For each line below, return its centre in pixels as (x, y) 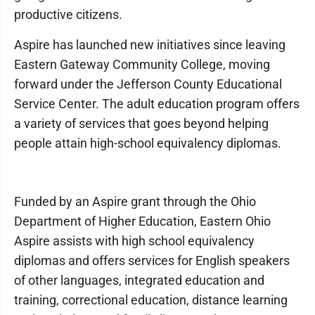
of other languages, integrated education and (139, 280)
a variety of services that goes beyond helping (141, 123)
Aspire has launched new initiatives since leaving (150, 45)
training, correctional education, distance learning (151, 300)
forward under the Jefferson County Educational (148, 84)
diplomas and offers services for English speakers (152, 261)
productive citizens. (68, 14)
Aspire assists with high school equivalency (134, 241)
